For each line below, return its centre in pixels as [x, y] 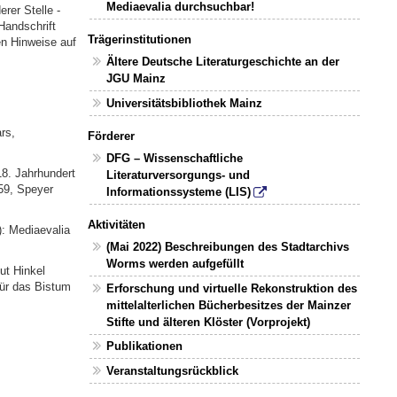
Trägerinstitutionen [139, 40]
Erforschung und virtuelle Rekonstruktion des [232, 288]
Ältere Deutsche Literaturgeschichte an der [223, 62]
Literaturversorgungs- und [179, 175]
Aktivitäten [116, 224]
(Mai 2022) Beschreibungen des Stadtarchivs [228, 247]
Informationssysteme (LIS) [179, 192]
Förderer [111, 136]
